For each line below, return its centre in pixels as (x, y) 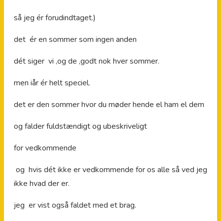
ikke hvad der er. (42, 183)
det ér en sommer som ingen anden (75, 39)
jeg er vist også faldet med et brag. (75, 205)
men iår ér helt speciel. (52, 83)
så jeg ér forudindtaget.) (55, 18)
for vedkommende (45, 148)
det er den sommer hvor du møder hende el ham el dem (109, 104)
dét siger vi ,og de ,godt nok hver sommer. (87, 61)
